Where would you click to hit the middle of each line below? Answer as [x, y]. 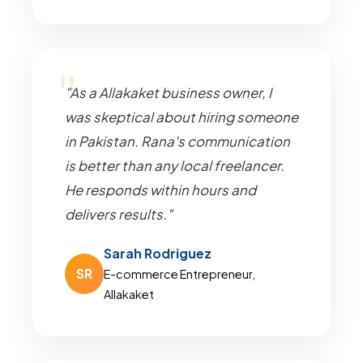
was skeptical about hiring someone [181, 117]
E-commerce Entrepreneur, [179, 274]
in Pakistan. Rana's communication [177, 141]
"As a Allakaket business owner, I [168, 93]
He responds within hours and [160, 190]
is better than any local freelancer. [175, 166]
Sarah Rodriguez [157, 253]
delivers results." [119, 214]
